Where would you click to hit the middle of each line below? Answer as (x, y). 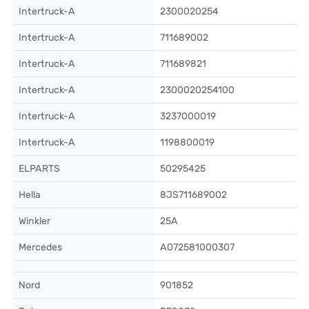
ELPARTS (39, 169)
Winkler (34, 221)
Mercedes (40, 247)
